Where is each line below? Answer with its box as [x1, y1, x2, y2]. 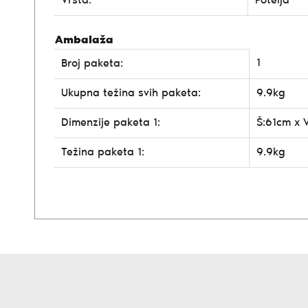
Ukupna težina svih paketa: [61, 87, 201, 99]
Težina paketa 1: [61, 146, 144, 158]
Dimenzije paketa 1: [61, 117, 160, 129]
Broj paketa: [61, 58, 123, 69]
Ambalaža [55, 34, 113, 46]
